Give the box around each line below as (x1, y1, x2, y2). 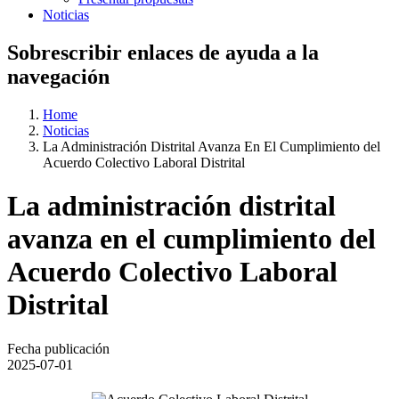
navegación (7, 64, 110, 88)
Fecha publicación (7, 340, 110, 356)
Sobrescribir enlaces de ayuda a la (7, 40, 319, 64)
